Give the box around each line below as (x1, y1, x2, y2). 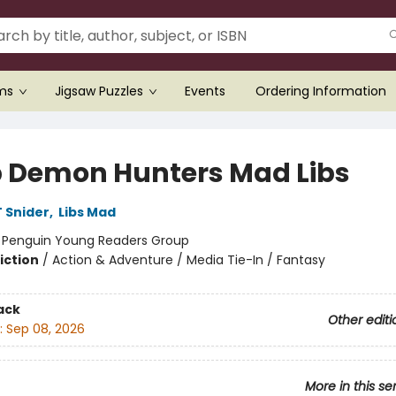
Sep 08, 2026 (5, 320, 85, 339)
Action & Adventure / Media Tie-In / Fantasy (51, 251, 325, 269)
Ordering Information (255, 82, 386, 100)
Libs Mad (57, 203, 116, 221)
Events (185, 82, 225, 100)
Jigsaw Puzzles (55, 82, 143, 100)
